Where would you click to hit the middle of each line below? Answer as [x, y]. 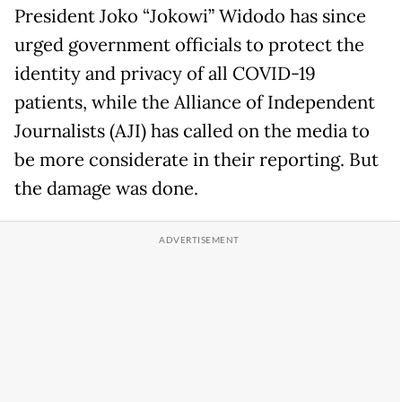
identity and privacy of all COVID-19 [165, 73]
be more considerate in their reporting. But [197, 159]
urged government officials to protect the [189, 44]
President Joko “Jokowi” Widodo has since [190, 16]
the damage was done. [106, 188]
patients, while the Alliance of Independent [195, 102]
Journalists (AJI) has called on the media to [192, 131]
